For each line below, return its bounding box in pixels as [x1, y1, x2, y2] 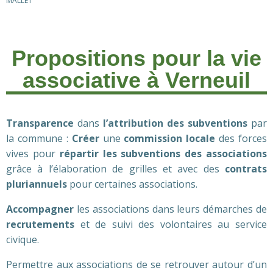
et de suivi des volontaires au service [80, 218, 268, 231]
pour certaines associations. [67, 177, 197, 191]
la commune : [6, 132, 72, 145]
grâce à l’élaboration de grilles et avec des [6, 162, 225, 175]
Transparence [6, 116, 74, 130]
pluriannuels [6, 177, 67, 191]
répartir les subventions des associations [59, 147, 268, 160]
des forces [219, 132, 267, 145]
